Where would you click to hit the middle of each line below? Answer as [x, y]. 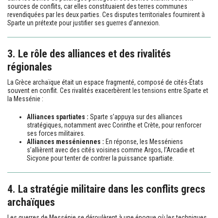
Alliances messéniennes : [65, 141]
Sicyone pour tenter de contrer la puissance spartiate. [100, 158]
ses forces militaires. [56, 133]
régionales [30, 67]
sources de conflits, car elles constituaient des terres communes [97, 6]
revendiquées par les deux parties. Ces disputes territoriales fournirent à [106, 14]
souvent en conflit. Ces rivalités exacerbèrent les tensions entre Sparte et [108, 90]
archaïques [31, 202]
